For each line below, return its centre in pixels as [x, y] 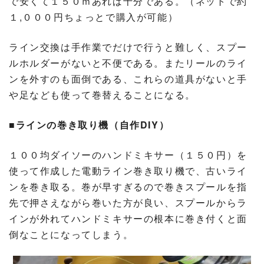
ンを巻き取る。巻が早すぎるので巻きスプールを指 [128, 186]
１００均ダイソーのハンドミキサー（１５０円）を [128, 154]
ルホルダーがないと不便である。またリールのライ [128, 62]
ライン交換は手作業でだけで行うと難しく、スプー [128, 47]
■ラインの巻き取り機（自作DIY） [89, 124]
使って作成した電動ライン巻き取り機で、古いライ [128, 170]
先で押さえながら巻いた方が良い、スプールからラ [128, 202]
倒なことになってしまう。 [71, 234]
